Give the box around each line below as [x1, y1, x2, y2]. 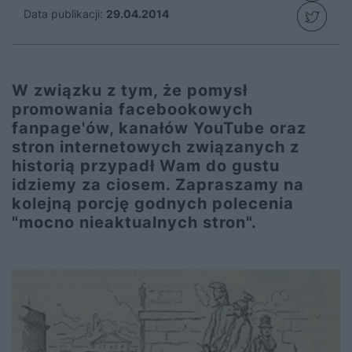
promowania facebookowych [12, 100, 253, 119]
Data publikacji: [24, 7, 103, 20]
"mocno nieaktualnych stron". [12, 213, 257, 232]
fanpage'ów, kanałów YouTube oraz [12, 119, 306, 137]
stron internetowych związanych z [12, 137, 299, 156]
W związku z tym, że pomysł [12, 81, 247, 100]
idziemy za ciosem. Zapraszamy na [12, 175, 304, 194]
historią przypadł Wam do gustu [12, 156, 280, 175]
